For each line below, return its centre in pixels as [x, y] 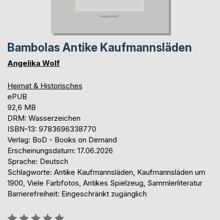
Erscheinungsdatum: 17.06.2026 [60, 151]
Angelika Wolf [34, 63]
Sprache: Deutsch [38, 162]
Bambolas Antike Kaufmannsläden [100, 48]
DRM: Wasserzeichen [44, 118]
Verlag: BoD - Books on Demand [62, 140]
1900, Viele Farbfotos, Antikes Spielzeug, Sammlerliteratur [105, 183]
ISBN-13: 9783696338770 [52, 129]
